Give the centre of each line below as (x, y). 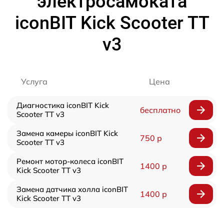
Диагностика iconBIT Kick (63, 105)
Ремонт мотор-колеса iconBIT (70, 161)
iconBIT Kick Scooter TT (112, 23)
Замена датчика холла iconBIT (72, 189)
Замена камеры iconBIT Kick (67, 133)
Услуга (34, 81)
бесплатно (160, 110)
